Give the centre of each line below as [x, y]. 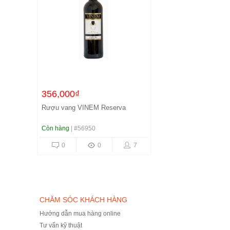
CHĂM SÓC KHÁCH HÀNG [83, 200]
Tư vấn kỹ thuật [61, 225]
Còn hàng [55, 128]
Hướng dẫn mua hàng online [80, 214]
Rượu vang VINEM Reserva [84, 108]
